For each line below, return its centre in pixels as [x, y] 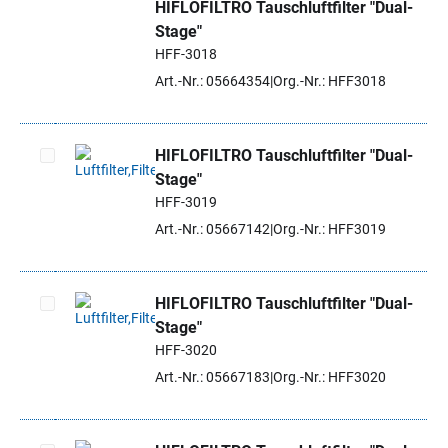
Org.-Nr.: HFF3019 [329, 229]
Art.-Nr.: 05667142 [212, 229]
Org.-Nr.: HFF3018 [329, 81]
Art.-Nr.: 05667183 [212, 377]
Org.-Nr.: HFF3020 [329, 377]
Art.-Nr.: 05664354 [212, 81]
